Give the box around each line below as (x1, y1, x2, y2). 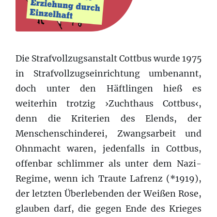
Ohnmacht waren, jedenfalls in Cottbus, (15, 143, 201, 154)
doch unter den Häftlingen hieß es (15, 83, 201, 94)
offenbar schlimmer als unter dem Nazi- (15, 158, 201, 169)
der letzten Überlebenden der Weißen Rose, (15, 188, 201, 199)
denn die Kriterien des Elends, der (15, 113, 201, 124)
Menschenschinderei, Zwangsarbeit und (15, 128, 201, 139)
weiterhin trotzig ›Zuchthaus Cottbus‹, (15, 98, 201, 109)
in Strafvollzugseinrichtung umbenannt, (15, 68, 201, 79)
